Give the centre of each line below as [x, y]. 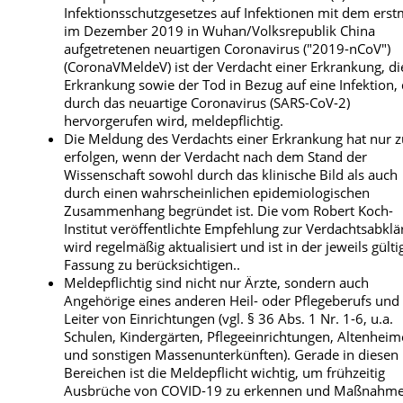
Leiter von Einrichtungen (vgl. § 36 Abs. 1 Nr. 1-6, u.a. [229, 318]
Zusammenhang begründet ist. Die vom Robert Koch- [229, 210]
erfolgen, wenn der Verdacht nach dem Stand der [216, 156]
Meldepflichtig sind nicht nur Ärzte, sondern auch [217, 282]
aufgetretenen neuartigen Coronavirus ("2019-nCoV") [228, 48]
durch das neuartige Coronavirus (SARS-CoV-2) [207, 102]
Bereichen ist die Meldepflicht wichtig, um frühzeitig [225, 372]
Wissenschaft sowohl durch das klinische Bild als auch [231, 174]
